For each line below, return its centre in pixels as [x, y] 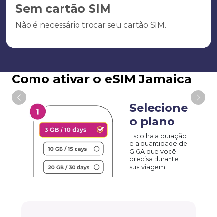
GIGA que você [153, 151]
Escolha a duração [158, 136]
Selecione [159, 108]
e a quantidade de [159, 143]
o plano [152, 121]
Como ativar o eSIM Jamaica [102, 79]
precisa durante [154, 159]
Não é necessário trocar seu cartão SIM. [91, 25]
